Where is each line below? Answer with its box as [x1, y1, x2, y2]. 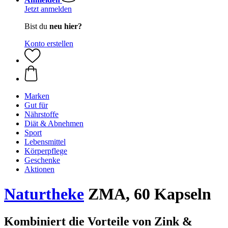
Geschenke [24, 156, 60, 164]
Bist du [24, 22, 49, 31]
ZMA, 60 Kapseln [84, 185, 211, 204]
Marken [24, 92, 49, 100]
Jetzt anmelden [24, 5, 72, 13]
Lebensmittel [24, 137, 66, 146]
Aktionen [24, 165, 54, 174]
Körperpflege [24, 147, 67, 155]
